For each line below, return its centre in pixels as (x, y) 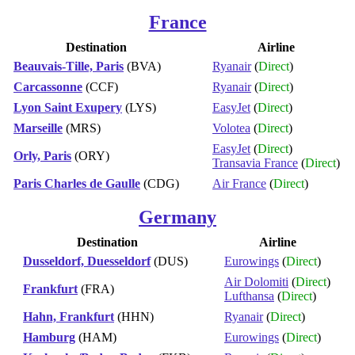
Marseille (38, 128)
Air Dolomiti (256, 281)
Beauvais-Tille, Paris (69, 66)
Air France (239, 183)
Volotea (231, 128)
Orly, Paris (42, 155)
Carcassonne (48, 86)
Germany (177, 217)
